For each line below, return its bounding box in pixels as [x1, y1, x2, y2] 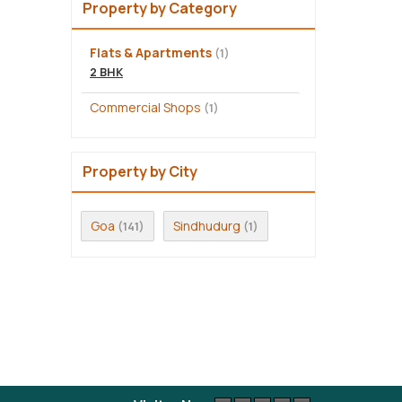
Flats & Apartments [90, 43, 212, 61]
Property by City [83, 161, 197, 181]
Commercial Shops [90, 98, 201, 116]
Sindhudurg [173, 216, 240, 234]
